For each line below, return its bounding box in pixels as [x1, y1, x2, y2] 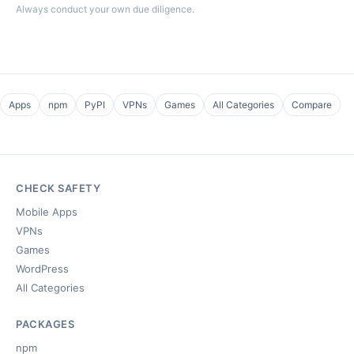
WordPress [16, 262, 69, 275]
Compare [292, 99, 332, 111]
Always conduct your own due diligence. [16, 3, 194, 15]
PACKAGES [16, 318, 75, 330]
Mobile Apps [16, 205, 77, 218]
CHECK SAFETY [16, 182, 101, 194]
